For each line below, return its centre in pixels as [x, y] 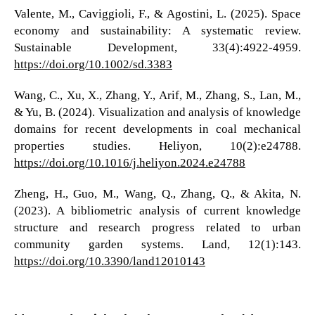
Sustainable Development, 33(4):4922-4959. [157, 47]
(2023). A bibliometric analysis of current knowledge [157, 210]
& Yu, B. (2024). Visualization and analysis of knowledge [157, 112]
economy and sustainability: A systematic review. [157, 30]
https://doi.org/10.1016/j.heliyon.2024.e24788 [129, 162]
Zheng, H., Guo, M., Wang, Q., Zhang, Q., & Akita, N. [157, 193]
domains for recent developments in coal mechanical [157, 129]
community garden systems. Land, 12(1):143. [157, 244]
